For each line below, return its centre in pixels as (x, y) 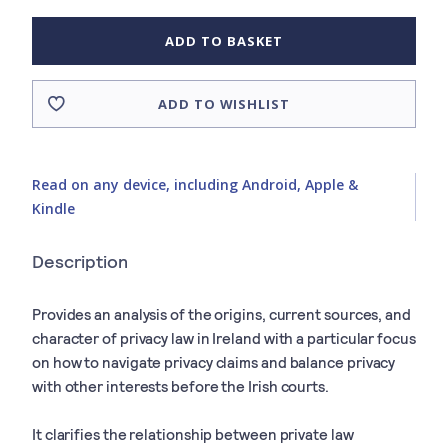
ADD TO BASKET (224, 40)
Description (80, 260)
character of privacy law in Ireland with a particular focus (224, 337)
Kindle (53, 208)
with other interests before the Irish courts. (180, 385)
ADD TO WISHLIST (224, 103)
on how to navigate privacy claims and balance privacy (214, 361)
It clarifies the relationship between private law (193, 433)
